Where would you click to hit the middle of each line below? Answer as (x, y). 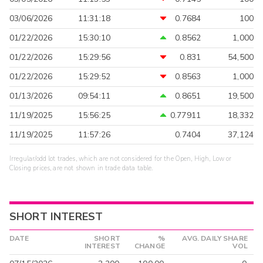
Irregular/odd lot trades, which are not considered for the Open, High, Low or (121, 159)
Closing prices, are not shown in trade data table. (81, 168)
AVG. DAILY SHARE (215, 238)
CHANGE (149, 246)
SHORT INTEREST (56, 216)
